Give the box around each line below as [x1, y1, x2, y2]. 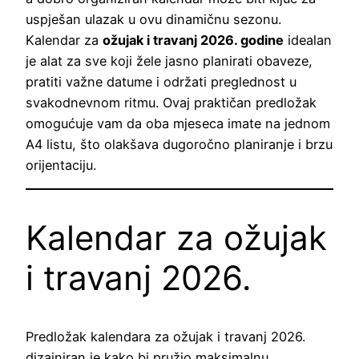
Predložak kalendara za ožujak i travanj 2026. [26, 328, 305, 345]
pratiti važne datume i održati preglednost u [26, 73, 296, 90]
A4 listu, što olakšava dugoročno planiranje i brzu [26, 135, 333, 152]
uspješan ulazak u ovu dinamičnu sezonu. [26, 10, 281, 27]
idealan [284, 31, 332, 48]
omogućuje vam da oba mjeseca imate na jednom [26, 115, 330, 131]
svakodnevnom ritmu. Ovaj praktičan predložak [26, 94, 317, 111]
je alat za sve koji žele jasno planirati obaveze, [26, 52, 313, 69]
